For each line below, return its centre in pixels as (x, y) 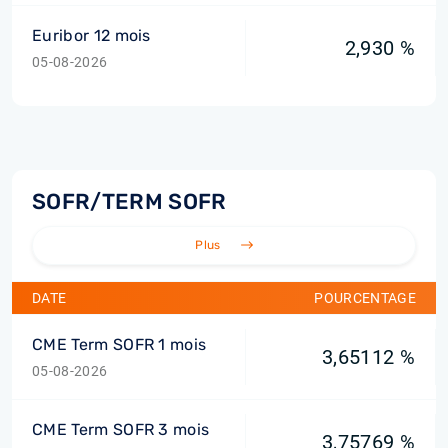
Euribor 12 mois (91, 35)
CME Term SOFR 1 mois (119, 344)
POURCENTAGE (365, 298)
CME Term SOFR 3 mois (121, 429)
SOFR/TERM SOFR (129, 201)
